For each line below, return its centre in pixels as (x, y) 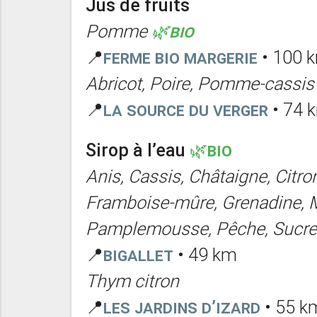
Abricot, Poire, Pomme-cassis (200, 84)
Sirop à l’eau (135, 151)
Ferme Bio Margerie (180, 58)
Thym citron (132, 282)
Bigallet (138, 255)
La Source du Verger (185, 110)
